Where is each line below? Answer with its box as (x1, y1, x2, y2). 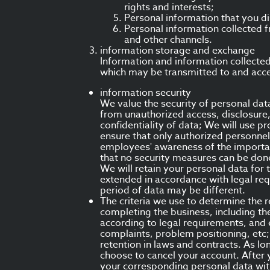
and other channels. (124, 33, 212, 47)
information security (100, 86, 191, 100)
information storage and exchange (100, 43, 255, 58)
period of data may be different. (100, 183, 245, 198)
